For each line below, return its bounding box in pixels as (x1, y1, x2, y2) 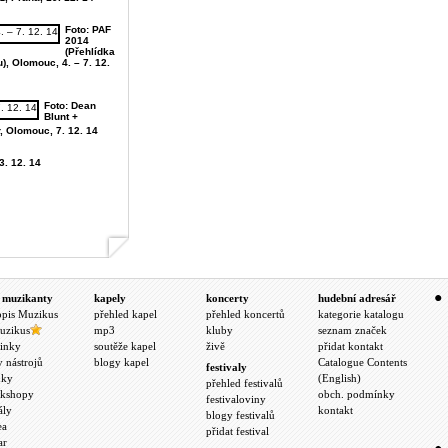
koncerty (206, 291, 249, 304)
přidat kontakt (318, 339, 383, 352)
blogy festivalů (206, 408, 275, 421)
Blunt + (44, 111, 78, 122)
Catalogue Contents (318, 355, 407, 368)
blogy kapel (94, 355, 149, 368)
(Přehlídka (65, 46, 115, 57)
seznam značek (318, 323, 387, 336)
